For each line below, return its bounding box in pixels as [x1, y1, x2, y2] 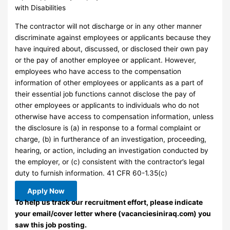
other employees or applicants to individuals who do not [15, 101, 200, 109]
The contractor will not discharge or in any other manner [15, 22, 202, 30]
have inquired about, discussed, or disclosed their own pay [15, 44, 209, 53]
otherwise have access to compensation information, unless [15, 112, 214, 121]
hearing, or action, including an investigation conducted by [15, 146, 209, 155]
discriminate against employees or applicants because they [15, 33, 212, 42]
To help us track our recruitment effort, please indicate [15, 198, 203, 207]
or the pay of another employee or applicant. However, [15, 55, 197, 64]
